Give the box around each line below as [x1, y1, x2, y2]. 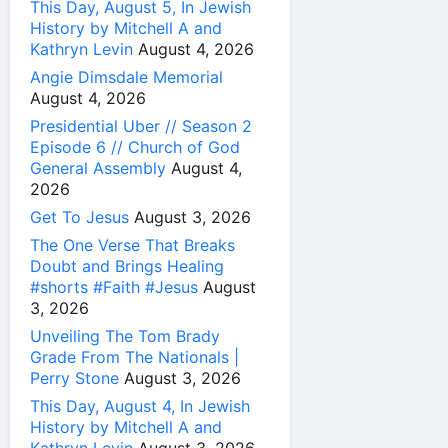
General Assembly [30, 157, 166, 178]
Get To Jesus [30, 206, 129, 227]
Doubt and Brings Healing [30, 255, 224, 276]
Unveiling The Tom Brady [30, 325, 220, 346]
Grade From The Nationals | [30, 346, 239, 367]
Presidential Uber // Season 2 [30, 115, 252, 136]
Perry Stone [30, 367, 119, 388]
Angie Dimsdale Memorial [30, 66, 223, 87]
